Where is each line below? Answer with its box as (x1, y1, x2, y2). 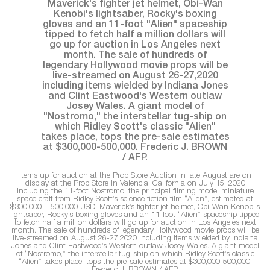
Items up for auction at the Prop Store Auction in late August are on (19, 172, 251, 180)
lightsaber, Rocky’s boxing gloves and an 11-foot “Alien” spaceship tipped (10, 211, 260, 219)
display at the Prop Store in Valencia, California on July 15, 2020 (25, 180, 245, 188)
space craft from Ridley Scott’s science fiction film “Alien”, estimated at (17, 195, 253, 204)
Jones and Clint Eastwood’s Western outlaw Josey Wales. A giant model (11, 242, 259, 251)
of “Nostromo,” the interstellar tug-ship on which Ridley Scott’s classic (16, 250, 254, 259)
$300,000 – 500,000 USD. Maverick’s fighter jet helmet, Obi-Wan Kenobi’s (10, 203, 260, 212)
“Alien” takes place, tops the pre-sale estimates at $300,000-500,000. (18, 258, 252, 266)
